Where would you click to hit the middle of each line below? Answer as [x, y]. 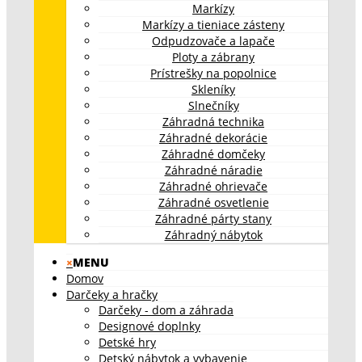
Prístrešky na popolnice [213, 73]
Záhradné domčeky [213, 154]
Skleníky [213, 89]
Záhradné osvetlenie [213, 202]
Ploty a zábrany [213, 57]
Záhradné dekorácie [213, 137]
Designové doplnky [149, 326]
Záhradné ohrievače [213, 186]
